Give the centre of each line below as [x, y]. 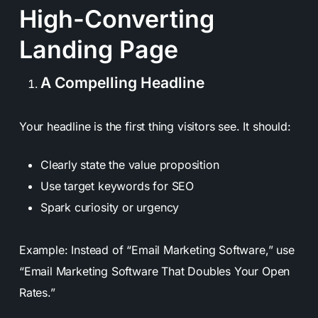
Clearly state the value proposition [130, 164]
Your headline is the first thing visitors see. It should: [155, 126]
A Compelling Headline [122, 82]
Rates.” [37, 292]
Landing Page [98, 49]
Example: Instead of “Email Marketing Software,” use [157, 250]
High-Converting [116, 18]
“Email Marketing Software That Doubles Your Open [154, 271]
